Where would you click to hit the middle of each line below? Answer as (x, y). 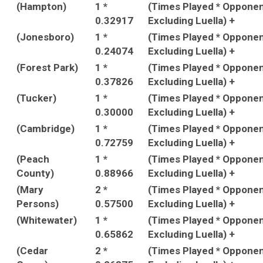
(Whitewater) (47, 220)
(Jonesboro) (45, 37)
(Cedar (32, 251)
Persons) (38, 204)
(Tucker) (36, 98)
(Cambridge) (45, 129)
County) (35, 173)
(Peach (33, 159)
